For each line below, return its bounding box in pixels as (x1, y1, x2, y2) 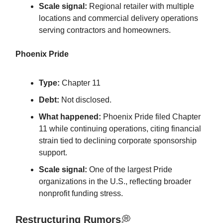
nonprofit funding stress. (39, 189, 123, 198)
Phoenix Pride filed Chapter (101, 112, 201, 121)
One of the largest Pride (87, 165, 172, 174)
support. (39, 148, 67, 157)
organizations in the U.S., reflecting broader (39, 177, 191, 186)
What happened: (39, 112, 101, 121)
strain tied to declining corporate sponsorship (39, 136, 197, 145)
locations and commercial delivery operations (39, 13, 198, 22)
